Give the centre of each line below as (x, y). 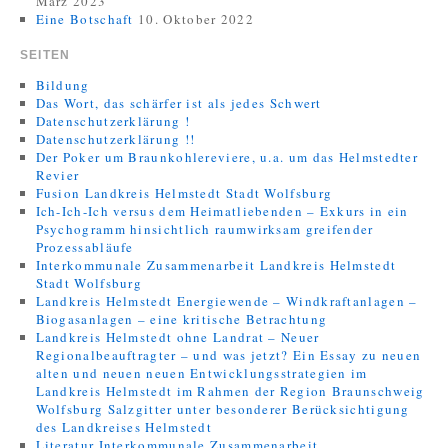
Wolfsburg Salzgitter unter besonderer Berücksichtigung (222, 409)
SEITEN (45, 55)
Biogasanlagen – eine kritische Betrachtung (181, 319)
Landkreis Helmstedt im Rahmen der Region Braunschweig (230, 391)
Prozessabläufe (84, 247)
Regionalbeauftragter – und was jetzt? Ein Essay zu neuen (228, 355)
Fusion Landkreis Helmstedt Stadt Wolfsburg (184, 193)
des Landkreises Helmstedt (124, 427)
